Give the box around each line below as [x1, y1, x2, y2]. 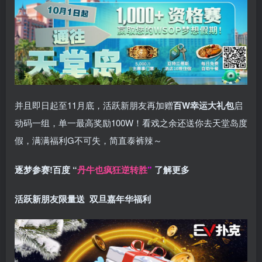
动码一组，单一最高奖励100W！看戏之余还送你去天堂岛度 [15, 116, 247, 129]
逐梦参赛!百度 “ [15, 163, 77, 177]
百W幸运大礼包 [173, 99, 234, 112]
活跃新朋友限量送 [15, 192, 89, 206]
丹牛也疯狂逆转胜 [77, 163, 147, 177]
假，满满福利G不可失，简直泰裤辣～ [15, 134, 162, 147]
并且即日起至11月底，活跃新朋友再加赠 [15, 99, 173, 112]
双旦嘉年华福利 [89, 192, 151, 206]
